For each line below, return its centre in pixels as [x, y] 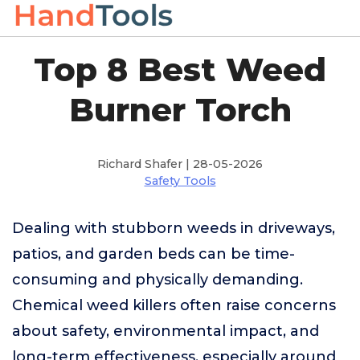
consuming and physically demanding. [157, 280]
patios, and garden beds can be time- [153, 254]
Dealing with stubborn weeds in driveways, [174, 228]
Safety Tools [180, 181]
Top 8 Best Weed [180, 70]
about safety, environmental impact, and [166, 331]
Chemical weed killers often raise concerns [174, 305]
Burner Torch [180, 110]
